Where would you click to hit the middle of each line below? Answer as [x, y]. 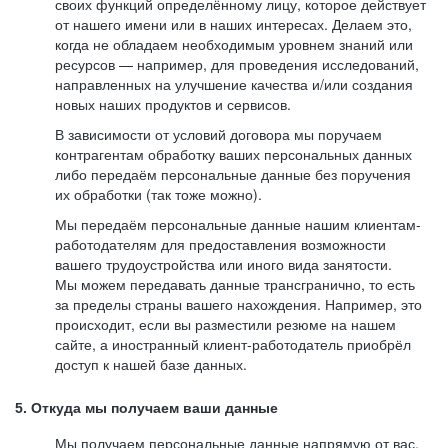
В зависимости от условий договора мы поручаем [218, 134]
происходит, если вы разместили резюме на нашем [225, 324]
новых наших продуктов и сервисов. [173, 104]
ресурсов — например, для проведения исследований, [237, 64]
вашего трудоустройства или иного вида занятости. [223, 264]
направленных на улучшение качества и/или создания [234, 84]
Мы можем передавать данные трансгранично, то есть [235, 284]
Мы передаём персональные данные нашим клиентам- [238, 224]
